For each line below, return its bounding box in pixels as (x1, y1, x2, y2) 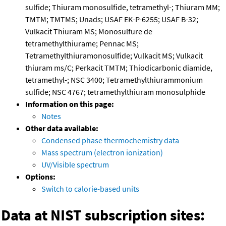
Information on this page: (25, 98, 114, 109)
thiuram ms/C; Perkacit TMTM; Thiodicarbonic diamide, (25, 62, 212, 73)
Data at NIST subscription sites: (1, 205, 205, 224)
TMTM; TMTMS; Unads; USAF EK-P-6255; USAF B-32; (25, 14, 198, 24)
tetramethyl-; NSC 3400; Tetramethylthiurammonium (25, 74, 203, 85)
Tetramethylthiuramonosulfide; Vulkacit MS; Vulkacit (25, 50, 203, 61)
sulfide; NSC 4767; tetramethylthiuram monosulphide (25, 86, 205, 97)
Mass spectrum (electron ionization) (41, 147, 163, 157)
